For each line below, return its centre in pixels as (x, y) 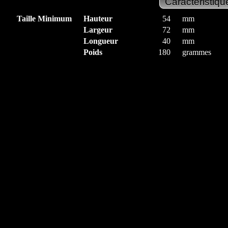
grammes (197, 52)
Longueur (101, 41)
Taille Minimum (44, 19)
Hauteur (98, 19)
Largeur (98, 30)
